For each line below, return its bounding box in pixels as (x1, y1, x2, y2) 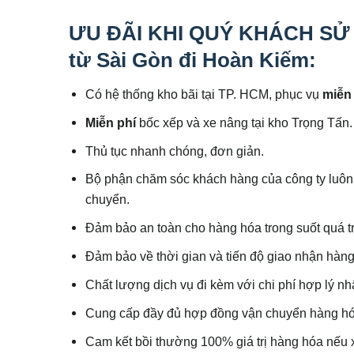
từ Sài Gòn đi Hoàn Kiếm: (69, 47, 316, 72)
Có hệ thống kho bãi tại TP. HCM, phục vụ (85, 86, 323, 101)
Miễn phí (85, 115, 140, 130)
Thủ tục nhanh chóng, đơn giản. (85, 143, 265, 158)
